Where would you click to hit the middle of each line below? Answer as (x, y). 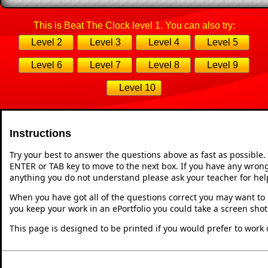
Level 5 (223, 42)
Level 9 (223, 65)
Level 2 (47, 42)
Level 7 (105, 65)
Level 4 (164, 42)
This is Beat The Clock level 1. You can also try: (134, 25)
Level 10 (137, 87)
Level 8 (164, 65)
